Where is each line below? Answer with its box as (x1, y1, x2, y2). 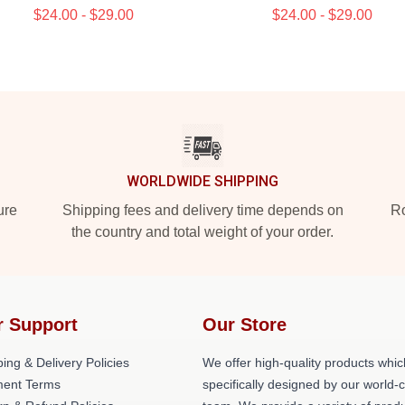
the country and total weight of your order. (71, 224, 334, 240)
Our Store (202, 315, 287, 334)
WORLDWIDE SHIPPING (127, 173, 278, 190)
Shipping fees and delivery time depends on (61, 202, 344, 218)
